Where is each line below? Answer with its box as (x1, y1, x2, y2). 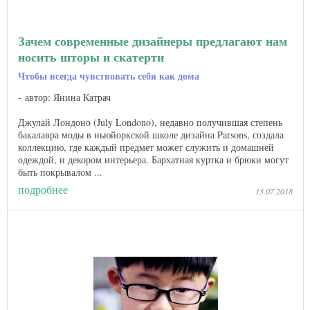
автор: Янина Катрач (25, 90, 111, 104)
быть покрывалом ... (18, 165, 102, 179)
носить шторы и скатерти (18, 47, 164, 66)
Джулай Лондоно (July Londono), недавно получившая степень (18, 115, 282, 129)
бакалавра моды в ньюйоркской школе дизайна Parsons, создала (18, 127, 284, 141)
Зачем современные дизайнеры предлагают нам (18, 31, 287, 50)
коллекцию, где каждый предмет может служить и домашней (18, 140, 274, 154)
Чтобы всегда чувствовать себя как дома (18, 68, 199, 83)
